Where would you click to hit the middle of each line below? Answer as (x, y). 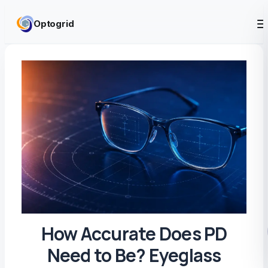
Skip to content (39, 11)
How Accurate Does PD (134, 234)
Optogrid (54, 24)
